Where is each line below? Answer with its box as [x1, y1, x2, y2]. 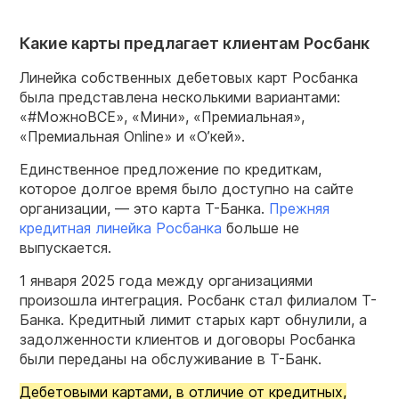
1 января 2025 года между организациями [20, 271, 313, 289]
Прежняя [269, 199, 330, 217]
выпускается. [20, 238, 111, 256]
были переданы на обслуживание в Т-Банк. [20, 349, 322, 368]
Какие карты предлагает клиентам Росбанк [20, 33, 370, 53]
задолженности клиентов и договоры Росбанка [20, 330, 355, 348]
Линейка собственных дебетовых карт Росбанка [20, 68, 358, 86]
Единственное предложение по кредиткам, [20, 159, 322, 178]
